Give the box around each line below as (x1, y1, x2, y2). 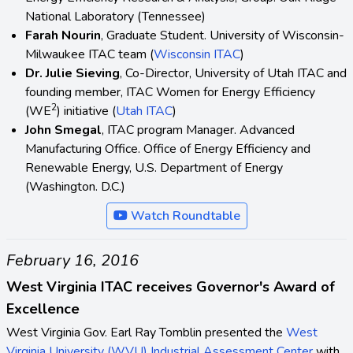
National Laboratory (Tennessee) (25, 8, 206, 26)
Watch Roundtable (127, 207, 240, 225)
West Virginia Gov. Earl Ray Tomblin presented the (6, 324, 286, 342)
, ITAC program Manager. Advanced (102, 121, 295, 139)
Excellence (6, 299, 80, 319)
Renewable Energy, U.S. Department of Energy (25, 159, 283, 177)
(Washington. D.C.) (25, 178, 125, 196)
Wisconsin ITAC (154, 46, 240, 64)
